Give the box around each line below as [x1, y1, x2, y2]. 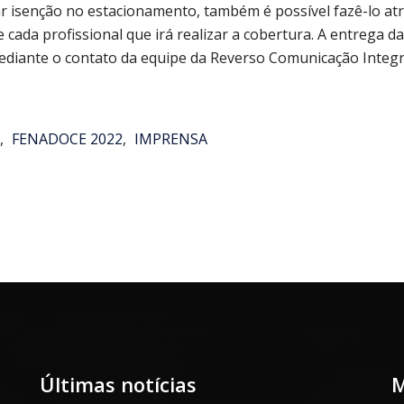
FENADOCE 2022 [11, 129, 123, 149]
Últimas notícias [40, 371, 197, 398]
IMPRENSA [133, 129, 207, 149]
